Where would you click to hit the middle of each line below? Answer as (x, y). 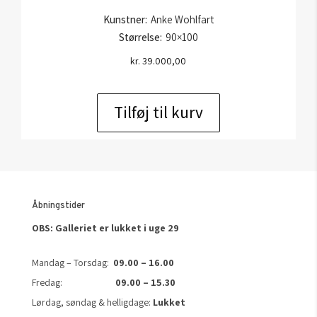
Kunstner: (125, 19)
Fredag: (73, 282)
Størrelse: (140, 37)
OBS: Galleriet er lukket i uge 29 (105, 227)
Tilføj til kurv (158, 113)
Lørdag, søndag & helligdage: (92, 302)
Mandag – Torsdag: (72, 262)
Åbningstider (58, 206)
